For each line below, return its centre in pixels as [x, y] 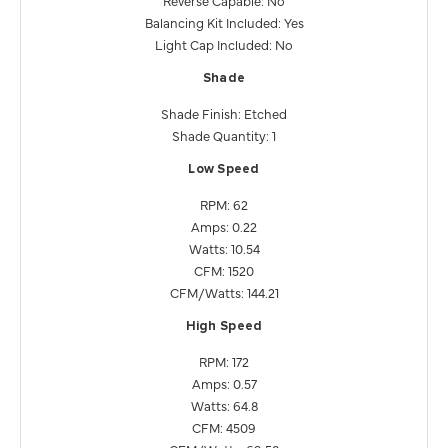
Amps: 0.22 [224, 225]
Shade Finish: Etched [224, 112]
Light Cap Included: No [224, 43]
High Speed [224, 326]
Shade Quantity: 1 [224, 134]
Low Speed [224, 169]
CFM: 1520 [224, 269]
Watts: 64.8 [224, 404]
